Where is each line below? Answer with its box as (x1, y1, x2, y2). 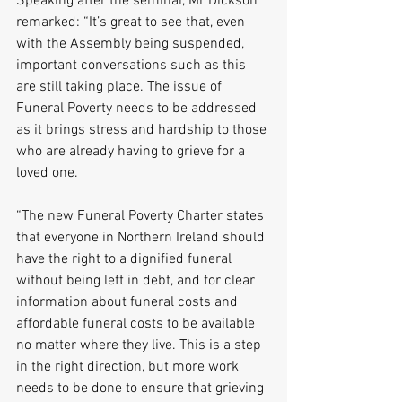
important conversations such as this (16, 56, 249, 74)
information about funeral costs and (16, 293, 241, 311)
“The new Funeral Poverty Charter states (16, 206, 267, 225)
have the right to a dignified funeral (16, 249, 235, 268)
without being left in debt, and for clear (16, 271, 258, 290)
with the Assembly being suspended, (16, 34, 248, 53)
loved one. (16, 163, 78, 182)
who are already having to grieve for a (16, 142, 249, 161)
